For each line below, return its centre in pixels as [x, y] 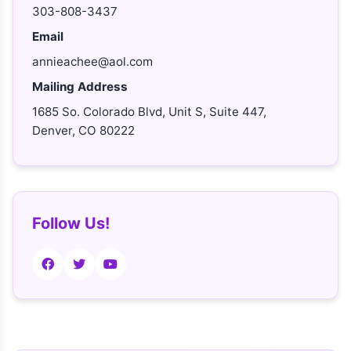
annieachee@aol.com [92, 62]
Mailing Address [80, 87]
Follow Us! [71, 223]
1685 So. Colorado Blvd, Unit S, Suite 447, [149, 112]
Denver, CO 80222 [83, 130]
